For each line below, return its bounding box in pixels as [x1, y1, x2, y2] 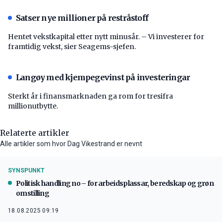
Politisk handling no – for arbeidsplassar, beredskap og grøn [16, 178, 214, 188]
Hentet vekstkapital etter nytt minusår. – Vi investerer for [8, 32, 204, 41]
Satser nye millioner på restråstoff [16, 12, 148, 23]
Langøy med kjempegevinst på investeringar [16, 72, 190, 82]
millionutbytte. [8, 101, 58, 111]
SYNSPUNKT [8, 166, 45, 174]
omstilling [16, 188, 49, 198]
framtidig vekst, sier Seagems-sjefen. [8, 42, 136, 51]
